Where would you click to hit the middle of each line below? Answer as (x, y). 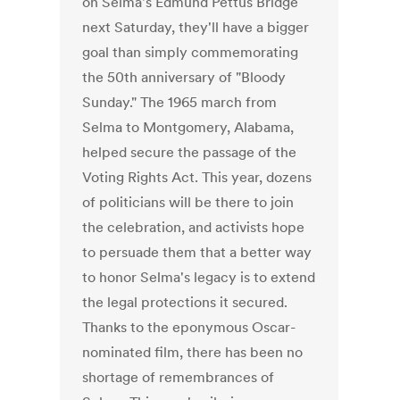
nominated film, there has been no (193, 352)
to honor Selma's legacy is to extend (199, 277)
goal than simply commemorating (191, 52)
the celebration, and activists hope (194, 227)
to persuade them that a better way (197, 252)
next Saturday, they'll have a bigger (196, 27)
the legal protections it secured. (185, 302)
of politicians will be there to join (188, 202)
